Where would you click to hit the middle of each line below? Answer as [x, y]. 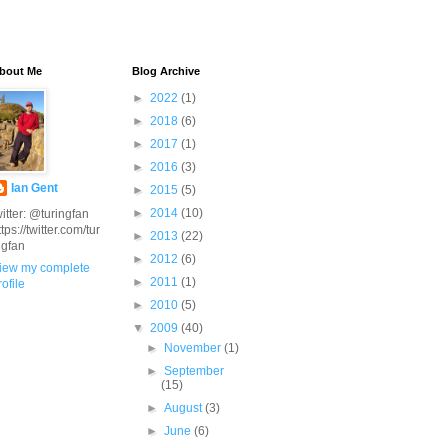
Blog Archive [166, 71]
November [194, 348]
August [185, 408]
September [194, 371]
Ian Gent [34, 188]
